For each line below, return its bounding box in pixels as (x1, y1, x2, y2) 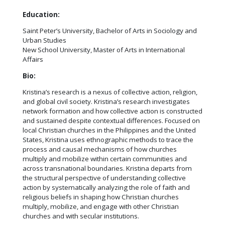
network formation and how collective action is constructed (23, 106, 202, 116)
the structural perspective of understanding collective (23, 173, 186, 183)
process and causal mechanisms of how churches (23, 145, 177, 154)
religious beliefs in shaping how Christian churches (23, 192, 179, 202)
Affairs (23, 55, 43, 64)
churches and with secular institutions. (23, 211, 139, 221)
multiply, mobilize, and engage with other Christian (23, 202, 179, 211)
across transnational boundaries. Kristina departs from (23, 164, 192, 173)
